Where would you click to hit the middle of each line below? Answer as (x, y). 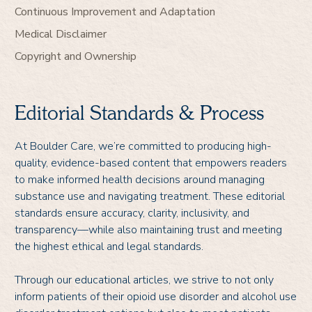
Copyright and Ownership (76, 56)
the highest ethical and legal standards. (110, 246)
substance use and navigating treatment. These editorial (150, 196)
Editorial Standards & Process (139, 115)
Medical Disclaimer (61, 34)
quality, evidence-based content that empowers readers (151, 163)
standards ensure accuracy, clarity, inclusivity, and (132, 213)
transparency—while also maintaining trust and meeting (148, 229)
